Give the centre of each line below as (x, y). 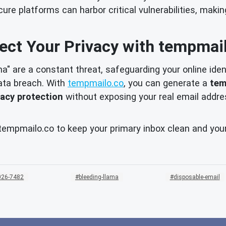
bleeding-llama (98, 177)
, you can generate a (167, 83)
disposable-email (196, 177)
